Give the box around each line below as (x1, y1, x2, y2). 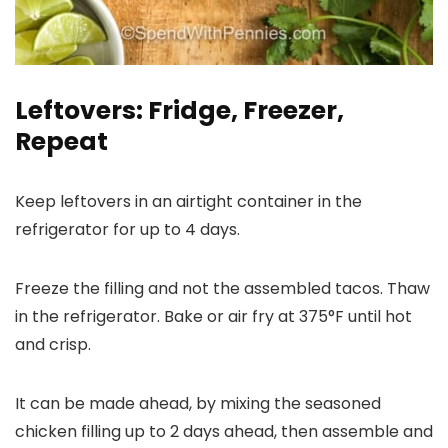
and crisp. (15, 332, 91, 356)
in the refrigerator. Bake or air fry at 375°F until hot (15, 304, 412, 328)
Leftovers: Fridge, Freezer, (15, 92, 344, 128)
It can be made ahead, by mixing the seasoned (15, 391, 381, 415)
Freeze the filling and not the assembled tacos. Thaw (15, 276, 430, 300)
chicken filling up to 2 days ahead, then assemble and (15, 419, 433, 443)
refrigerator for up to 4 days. (15, 217, 240, 241)
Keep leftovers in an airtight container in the (15, 189, 362, 213)
